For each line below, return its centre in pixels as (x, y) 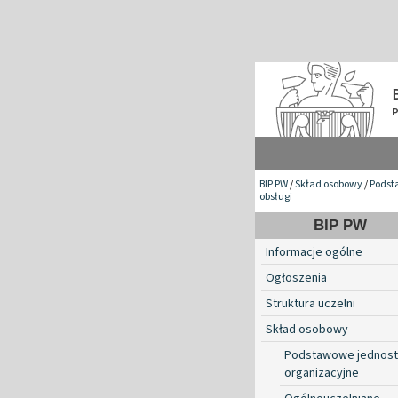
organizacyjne (322, 373)
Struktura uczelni (310, 303)
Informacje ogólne (314, 252)
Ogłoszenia (296, 278)
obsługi (276, 196)
